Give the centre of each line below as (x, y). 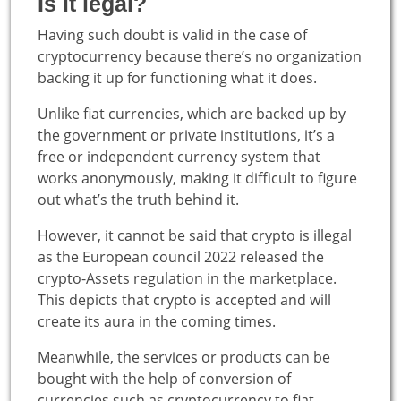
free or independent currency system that (179, 156)
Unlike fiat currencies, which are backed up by (192, 113)
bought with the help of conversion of (164, 378)
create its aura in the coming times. (157, 321)
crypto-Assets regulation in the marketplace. (187, 278)
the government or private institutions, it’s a (186, 135)
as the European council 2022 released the (181, 256)
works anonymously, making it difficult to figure (197, 178)
